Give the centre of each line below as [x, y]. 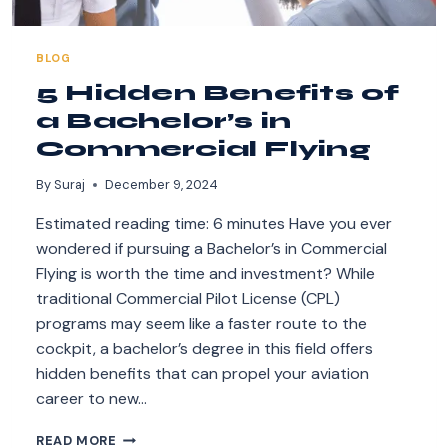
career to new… [91, 399]
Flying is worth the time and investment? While [205, 274]
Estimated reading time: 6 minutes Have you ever [214, 224]
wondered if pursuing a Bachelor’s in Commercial [211, 249]
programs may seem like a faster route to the [201, 324]
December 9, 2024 [162, 185]
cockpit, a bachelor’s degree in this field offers [204, 349]
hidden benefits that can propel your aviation [202, 374]
